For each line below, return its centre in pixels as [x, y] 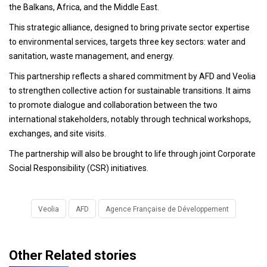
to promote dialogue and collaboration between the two [113, 105]
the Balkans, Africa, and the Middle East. [84, 7]
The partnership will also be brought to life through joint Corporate [132, 154]
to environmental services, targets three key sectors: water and [127, 42]
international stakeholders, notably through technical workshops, [130, 119]
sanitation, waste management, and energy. [91, 56]
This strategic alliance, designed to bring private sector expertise [129, 28]
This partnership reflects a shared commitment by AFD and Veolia [132, 77]
